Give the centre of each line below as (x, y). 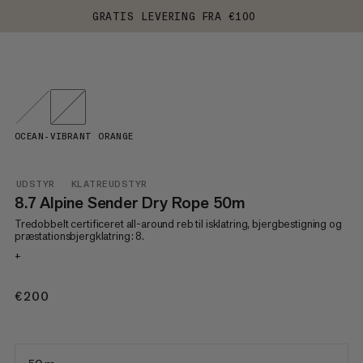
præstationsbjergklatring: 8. (79, 236)
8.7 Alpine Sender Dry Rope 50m (130, 203)
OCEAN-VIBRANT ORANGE (74, 137)
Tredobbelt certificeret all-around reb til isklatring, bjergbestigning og (178, 224)
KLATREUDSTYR (109, 184)
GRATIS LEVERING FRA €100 (174, 16)
